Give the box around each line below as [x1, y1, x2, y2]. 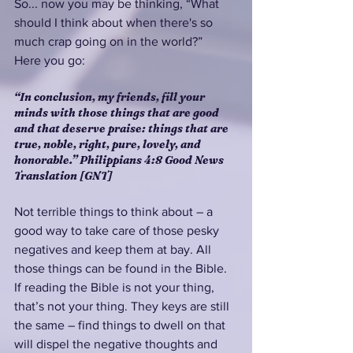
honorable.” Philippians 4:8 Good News [14, 152, 226, 167]
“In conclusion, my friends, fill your [14, 89, 207, 104]
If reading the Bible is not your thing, [14, 280, 217, 294]
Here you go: [14, 53, 85, 67]
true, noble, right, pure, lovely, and [14, 136, 203, 151]
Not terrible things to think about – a [14, 204, 216, 218]
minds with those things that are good [14, 105, 221, 120]
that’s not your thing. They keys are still [14, 299, 232, 313]
